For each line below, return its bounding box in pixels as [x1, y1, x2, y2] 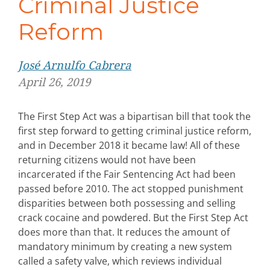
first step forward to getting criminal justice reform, [18, 124, 251, 137]
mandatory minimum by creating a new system [18, 239, 232, 253]
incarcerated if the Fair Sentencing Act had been [18, 167, 236, 181]
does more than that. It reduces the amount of [18, 225, 230, 239]
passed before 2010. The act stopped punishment [18, 181, 243, 195]
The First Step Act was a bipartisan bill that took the [18, 109, 251, 123]
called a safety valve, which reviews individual [18, 254, 222, 268]
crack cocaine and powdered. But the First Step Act [18, 210, 248, 224]
